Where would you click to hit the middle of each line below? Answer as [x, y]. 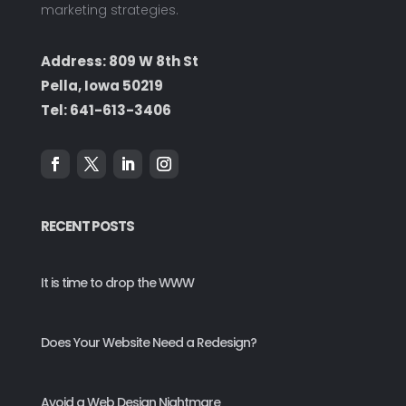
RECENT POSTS [87, 226]
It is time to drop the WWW [117, 282]
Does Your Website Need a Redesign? [148, 342]
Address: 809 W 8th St [119, 61]
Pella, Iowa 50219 [101, 85]
